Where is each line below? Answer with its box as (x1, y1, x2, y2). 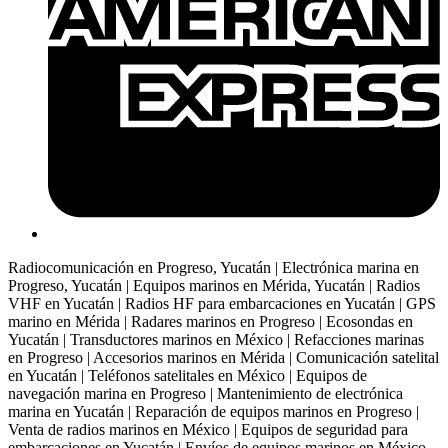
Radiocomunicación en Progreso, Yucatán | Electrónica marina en (8, 259, 419, 277)
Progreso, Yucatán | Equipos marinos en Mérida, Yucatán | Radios (8, 277, 420, 295)
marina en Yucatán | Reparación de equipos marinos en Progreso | (8, 403, 419, 421)
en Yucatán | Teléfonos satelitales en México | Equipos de (8, 367, 367, 385)
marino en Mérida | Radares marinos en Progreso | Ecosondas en (8, 313, 413, 331)
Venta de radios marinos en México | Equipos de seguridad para (8, 421, 408, 439)
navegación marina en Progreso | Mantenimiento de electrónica (8, 385, 403, 403)
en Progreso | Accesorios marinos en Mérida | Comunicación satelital (8, 349, 439, 367)
